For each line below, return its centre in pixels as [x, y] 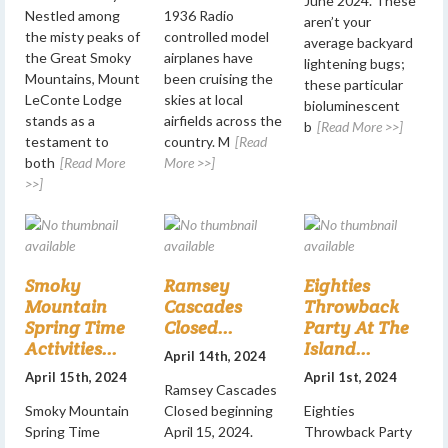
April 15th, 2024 [76, 376]
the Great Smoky [78, 57]
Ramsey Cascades [221, 389]
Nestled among [72, 15]
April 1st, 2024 [350, 376]
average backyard [358, 43]
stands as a [60, 120]
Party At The [356, 327]
